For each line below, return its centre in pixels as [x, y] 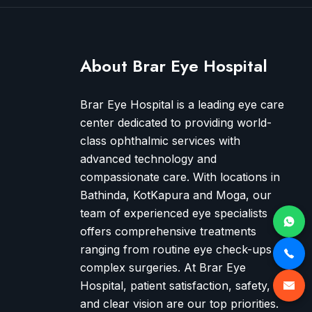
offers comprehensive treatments [168, 231]
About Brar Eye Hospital [174, 66]
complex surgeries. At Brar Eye [163, 267]
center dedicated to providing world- [176, 123]
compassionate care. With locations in [180, 177]
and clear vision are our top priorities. [179, 304]
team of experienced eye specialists [174, 213]
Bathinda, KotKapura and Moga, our [176, 195]
